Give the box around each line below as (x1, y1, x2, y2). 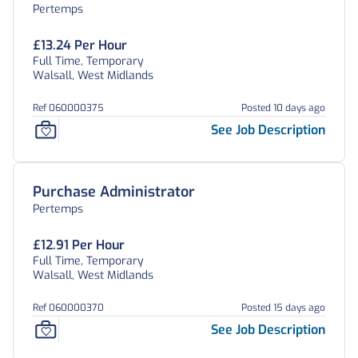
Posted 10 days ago (241, 101, 325, 114)
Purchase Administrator (33, 182, 195, 201)
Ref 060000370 (33, 301, 104, 314)
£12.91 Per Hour (33, 237, 125, 253)
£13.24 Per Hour (33, 37, 127, 54)
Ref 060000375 (33, 101, 104, 114)
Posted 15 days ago (241, 301, 325, 314)
